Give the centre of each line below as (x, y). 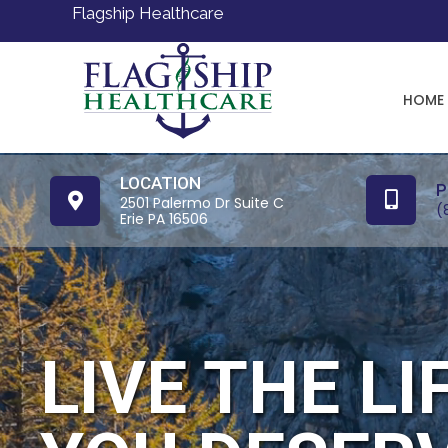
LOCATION (160, 183)
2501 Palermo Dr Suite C (202, 203)
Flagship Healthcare (148, 13)
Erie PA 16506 (164, 219)
